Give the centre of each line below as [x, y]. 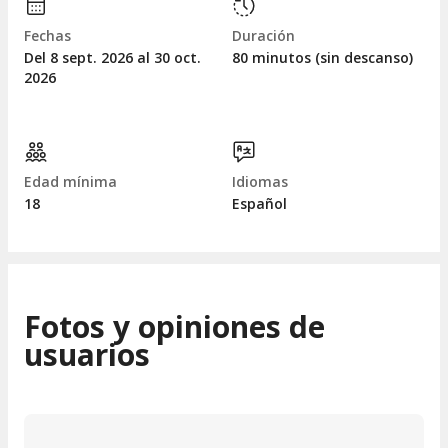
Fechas [47, 36]
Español [259, 204]
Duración [263, 36]
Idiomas [260, 182]
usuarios [87, 354]
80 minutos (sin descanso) [322, 58]
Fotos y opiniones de [174, 326]
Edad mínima [70, 182]
